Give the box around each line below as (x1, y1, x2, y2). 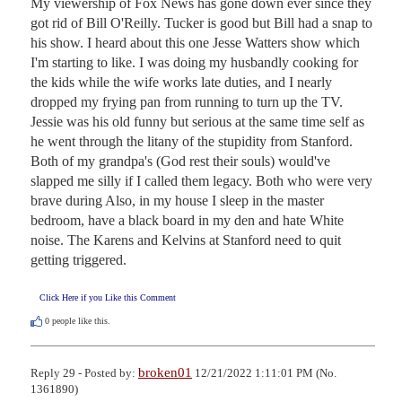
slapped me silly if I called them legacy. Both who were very (31, 172, 372, 188)
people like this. (49, 315, 110, 326)
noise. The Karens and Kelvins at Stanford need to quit (31, 232, 341, 248)
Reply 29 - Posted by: (31, 365, 138, 380)
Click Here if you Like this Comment (39, 292, 176, 302)
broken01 (138, 364, 192, 380)
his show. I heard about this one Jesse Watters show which (31, 34, 360, 50)
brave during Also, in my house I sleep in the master (31, 192, 324, 208)
